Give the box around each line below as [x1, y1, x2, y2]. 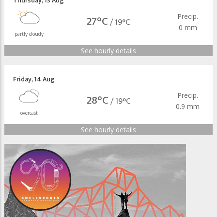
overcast [20, 109, 38, 116]
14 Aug [34, 73, 55, 85]
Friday [13, 73, 31, 85]
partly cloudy [15, 30, 44, 37]
